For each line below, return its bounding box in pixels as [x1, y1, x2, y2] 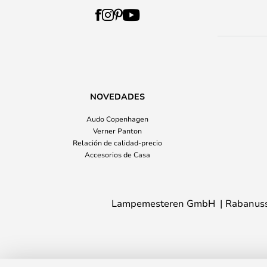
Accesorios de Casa [84, 150, 150, 159]
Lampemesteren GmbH [111, 197, 215, 209]
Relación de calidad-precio [72, 138, 162, 147]
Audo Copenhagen [86, 114, 148, 123]
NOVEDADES [89, 91, 145, 102]
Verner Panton [92, 126, 142, 135]
